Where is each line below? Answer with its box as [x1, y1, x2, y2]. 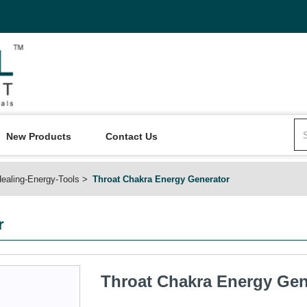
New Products [6, 131, 71, 142]
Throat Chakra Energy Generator [93, 174, 230, 184]
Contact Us [106, 131, 158, 142]
